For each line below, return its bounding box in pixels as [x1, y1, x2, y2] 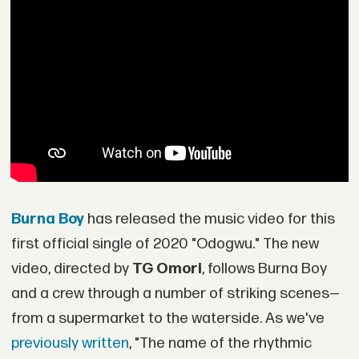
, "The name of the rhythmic [128, 333, 312, 353]
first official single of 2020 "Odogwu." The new [10, 234, 319, 253]
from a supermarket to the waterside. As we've [10, 309, 325, 328]
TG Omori [131, 259, 202, 278]
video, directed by [10, 259, 132, 278]
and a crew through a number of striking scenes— [10, 284, 340, 303]
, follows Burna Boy [201, 259, 327, 278]
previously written [10, 333, 129, 353]
